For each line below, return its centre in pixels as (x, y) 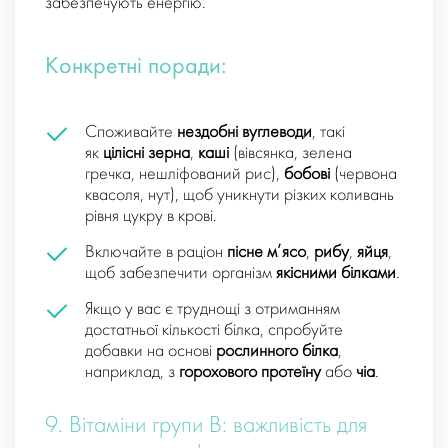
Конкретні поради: (135, 68)
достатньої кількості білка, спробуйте (214, 331)
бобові (307, 175)
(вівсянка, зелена (290, 154)
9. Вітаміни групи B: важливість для (206, 427)
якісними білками (336, 274)
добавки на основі (150, 352)
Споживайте (131, 133)
